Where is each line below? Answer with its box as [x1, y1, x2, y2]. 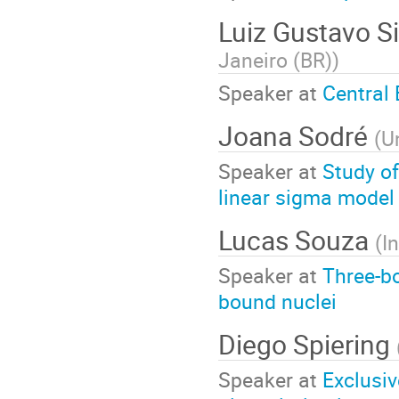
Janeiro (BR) [218, 45, 332, 75]
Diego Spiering [218, 326, 396, 363]
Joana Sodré [218, 118, 374, 155]
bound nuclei [218, 286, 337, 315]
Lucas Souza [218, 222, 375, 259]
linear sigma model [218, 182, 395, 211]
